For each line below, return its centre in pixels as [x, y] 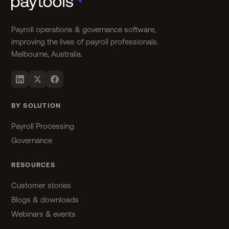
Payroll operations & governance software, [84, 29]
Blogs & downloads [45, 200]
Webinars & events [44, 214]
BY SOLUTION [36, 105]
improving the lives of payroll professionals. [85, 42]
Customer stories [41, 185]
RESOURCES [33, 165]
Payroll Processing [43, 126]
